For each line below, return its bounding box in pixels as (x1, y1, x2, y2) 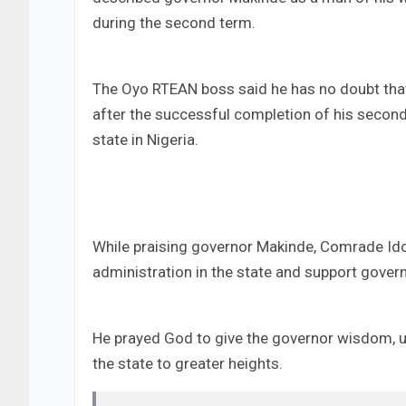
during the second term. (92, 14, 256, 33)
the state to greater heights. (92, 354, 283, 373)
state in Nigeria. (92, 130, 198, 150)
